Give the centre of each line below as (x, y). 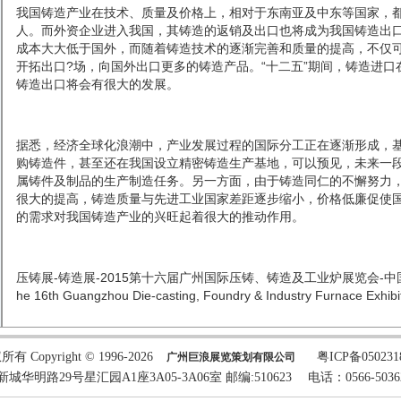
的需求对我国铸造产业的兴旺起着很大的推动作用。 (160, 217)
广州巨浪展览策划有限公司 (242, 357)
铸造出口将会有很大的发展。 (98, 84)
